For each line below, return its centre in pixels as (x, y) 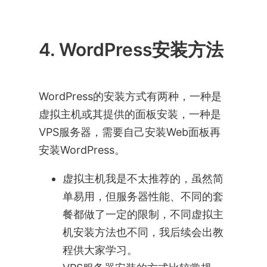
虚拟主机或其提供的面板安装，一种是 (130, 114)
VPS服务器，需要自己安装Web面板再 (129, 132)
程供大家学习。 (100, 250)
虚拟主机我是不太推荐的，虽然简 (143, 178)
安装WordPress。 (82, 150)
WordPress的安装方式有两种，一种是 (130, 96)
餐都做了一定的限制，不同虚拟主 (143, 214)
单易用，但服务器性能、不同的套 (143, 196)
